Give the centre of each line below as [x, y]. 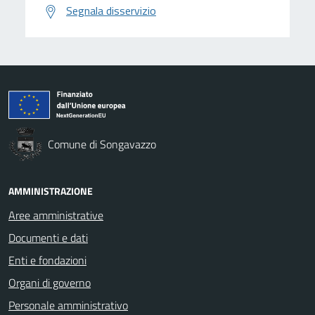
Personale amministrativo [68, 305]
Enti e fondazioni [47, 260]
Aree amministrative [56, 215]
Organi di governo [50, 283]
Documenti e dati [48, 238]
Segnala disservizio [111, 11]
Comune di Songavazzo [102, 144]
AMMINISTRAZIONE [51, 191]
